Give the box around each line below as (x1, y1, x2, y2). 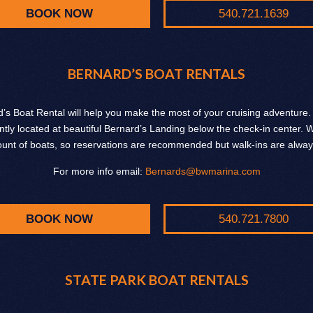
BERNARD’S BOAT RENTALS (68, 66, 245, 82)
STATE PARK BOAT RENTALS (64, 271, 249, 288)
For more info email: (52, 166, 145, 177)
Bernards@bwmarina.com (145, 166, 261, 177)
